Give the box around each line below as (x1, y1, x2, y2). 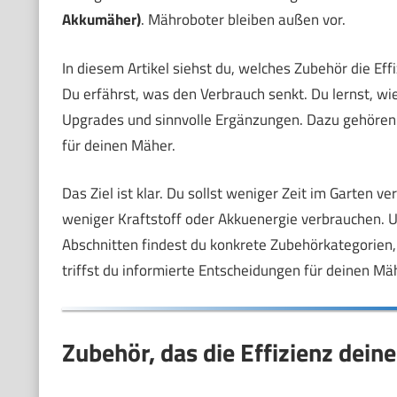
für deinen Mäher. (61, 133, 175, 157)
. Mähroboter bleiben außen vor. (140, 8, 346, 32)
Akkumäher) (61, 8, 141, 32)
